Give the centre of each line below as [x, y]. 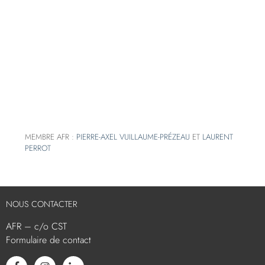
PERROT [38, 148]
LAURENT [218, 137]
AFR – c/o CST [36, 226]
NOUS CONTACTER [42, 204]
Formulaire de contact [49, 240]
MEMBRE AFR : [51, 137]
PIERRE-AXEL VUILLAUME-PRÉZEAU [133, 137]
